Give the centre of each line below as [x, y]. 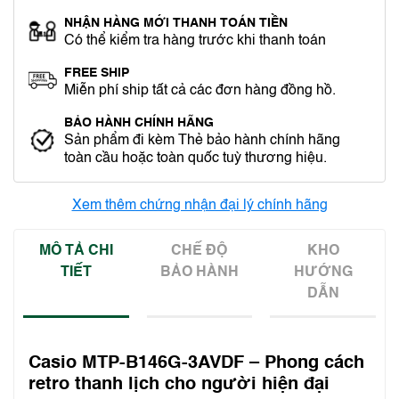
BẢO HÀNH [199, 273]
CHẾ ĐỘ [199, 251]
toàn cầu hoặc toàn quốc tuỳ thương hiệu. [195, 159]
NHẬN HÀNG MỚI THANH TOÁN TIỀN [176, 23]
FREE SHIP [97, 73]
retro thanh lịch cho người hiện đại [179, 385]
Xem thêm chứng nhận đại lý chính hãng [199, 206]
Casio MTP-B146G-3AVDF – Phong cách [196, 363]
